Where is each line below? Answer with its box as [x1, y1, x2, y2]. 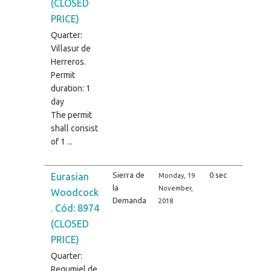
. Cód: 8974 [50, 202, 99, 214]
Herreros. [50, 56, 86, 67]
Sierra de [112, 170, 145, 179]
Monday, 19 [158, 171, 195, 179]
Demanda [112, 195, 146, 204]
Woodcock [50, 186, 99, 198]
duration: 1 [50, 83, 91, 93]
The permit [50, 109, 92, 120]
